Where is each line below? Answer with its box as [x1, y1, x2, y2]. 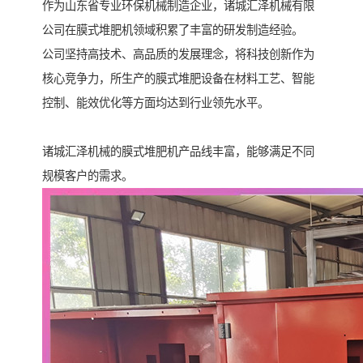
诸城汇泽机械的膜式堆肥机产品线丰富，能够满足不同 [42, 145, 314, 159]
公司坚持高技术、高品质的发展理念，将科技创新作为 [42, 48, 314, 62]
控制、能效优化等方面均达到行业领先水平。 [42, 96, 269, 110]
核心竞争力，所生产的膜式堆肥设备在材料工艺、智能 [42, 72, 314, 86]
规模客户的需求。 [42, 169, 133, 183]
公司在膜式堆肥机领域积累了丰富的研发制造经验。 [42, 23, 303, 37]
